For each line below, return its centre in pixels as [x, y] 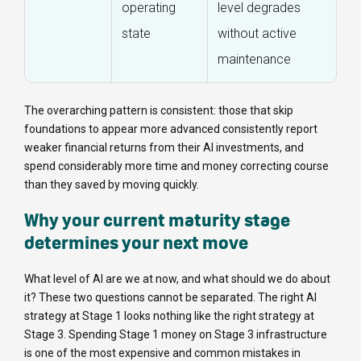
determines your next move [136, 243]
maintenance [254, 60]
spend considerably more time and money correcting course [176, 166]
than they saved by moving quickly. [112, 185]
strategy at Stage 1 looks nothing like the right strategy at [169, 316]
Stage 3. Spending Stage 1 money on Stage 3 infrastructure [176, 335]
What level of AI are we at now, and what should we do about [177, 279]
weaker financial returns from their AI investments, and [164, 148]
